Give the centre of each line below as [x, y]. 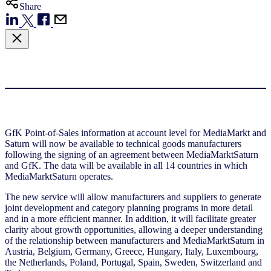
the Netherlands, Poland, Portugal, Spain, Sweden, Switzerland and [133, 262]
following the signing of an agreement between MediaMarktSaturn [132, 154]
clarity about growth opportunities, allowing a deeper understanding [134, 229]
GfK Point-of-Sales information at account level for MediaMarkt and [135, 132]
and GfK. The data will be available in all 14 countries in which [126, 165]
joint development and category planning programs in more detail [129, 207]
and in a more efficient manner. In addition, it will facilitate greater [130, 218]
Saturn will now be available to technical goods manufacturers [123, 143]
